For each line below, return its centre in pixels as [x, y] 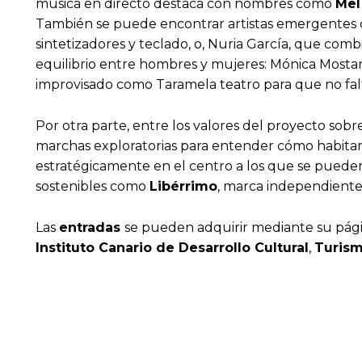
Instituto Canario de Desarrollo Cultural [172, 248]
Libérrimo [183, 187]
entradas [92, 228]
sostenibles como [93, 187]
